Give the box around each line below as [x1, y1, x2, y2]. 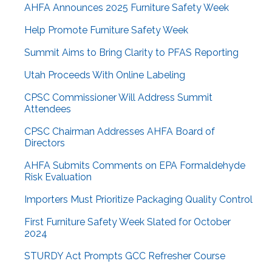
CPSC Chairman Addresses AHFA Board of [24, 126, 215, 138]
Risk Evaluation [24, 171, 92, 183]
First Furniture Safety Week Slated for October [24, 216, 231, 228]
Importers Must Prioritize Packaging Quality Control [24, 194, 253, 206]
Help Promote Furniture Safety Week [24, 24, 188, 36]
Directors [24, 137, 65, 149]
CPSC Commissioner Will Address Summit [24, 92, 212, 104]
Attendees [24, 103, 71, 115]
